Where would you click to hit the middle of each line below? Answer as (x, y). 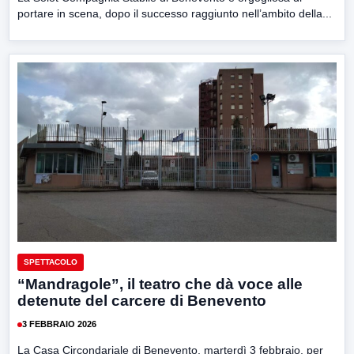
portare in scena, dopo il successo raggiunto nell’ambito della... (175, 13)
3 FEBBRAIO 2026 (59, 324)
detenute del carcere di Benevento (142, 300)
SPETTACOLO (51, 262)
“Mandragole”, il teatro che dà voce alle (160, 284)
